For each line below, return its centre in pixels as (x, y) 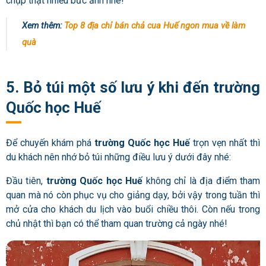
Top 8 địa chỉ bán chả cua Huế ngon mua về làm (155, 25)
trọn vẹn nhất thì (227, 142)
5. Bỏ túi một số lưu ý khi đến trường (133, 88)
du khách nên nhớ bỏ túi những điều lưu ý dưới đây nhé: (118, 157)
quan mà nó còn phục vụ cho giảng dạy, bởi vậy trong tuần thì (133, 195)
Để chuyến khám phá (49, 142)
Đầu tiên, (26, 180)
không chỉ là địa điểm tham (203, 180)
